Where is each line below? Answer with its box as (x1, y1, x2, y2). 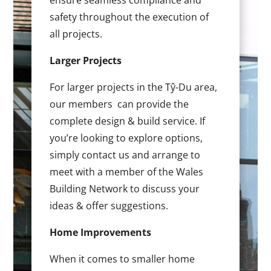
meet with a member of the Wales (50, 165, 204, 179)
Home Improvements (50, 226, 152, 240)
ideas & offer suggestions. (50, 199, 169, 213)
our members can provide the (50, 97, 189, 111)
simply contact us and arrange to (50, 148, 201, 162)
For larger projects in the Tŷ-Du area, (50, 80, 218, 94)
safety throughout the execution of (50, 10, 209, 24)
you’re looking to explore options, (50, 131, 203, 145)
